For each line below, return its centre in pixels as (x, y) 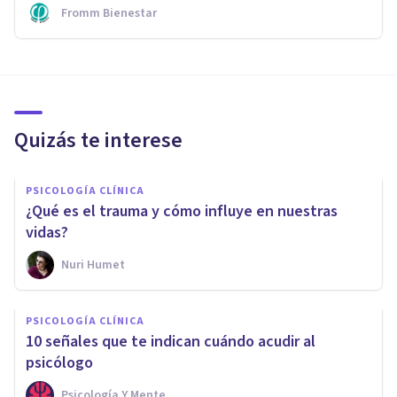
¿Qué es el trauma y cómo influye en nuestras (182, 212)
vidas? (47, 233)
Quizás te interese (98, 141)
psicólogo (59, 363)
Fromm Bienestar (109, 14)
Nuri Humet (93, 265)
